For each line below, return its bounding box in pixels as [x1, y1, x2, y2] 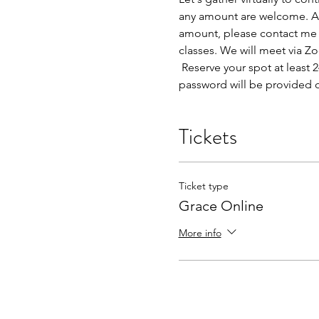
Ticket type [178, 179, 229, 193]
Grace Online [178, 197, 263, 215]
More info [178, 226, 221, 239]
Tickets [178, 122, 237, 152]
